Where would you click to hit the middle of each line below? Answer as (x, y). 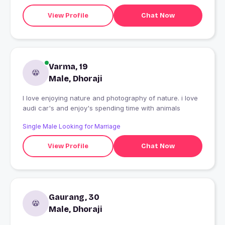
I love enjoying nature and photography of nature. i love (110, 98)
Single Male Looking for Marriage (72, 127)
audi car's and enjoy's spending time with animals (101, 108)
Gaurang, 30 (74, 197)
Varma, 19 (68, 67)
